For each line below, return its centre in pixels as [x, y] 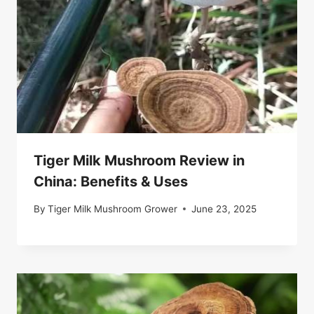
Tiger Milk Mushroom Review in [139, 161]
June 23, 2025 [224, 209]
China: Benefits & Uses [111, 182]
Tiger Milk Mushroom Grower [113, 209]
